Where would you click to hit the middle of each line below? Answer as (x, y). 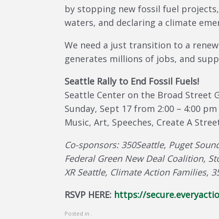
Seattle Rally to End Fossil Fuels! (133, 81)
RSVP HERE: (89, 195)
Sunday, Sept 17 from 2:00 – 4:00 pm (141, 109)
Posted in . (78, 213)
